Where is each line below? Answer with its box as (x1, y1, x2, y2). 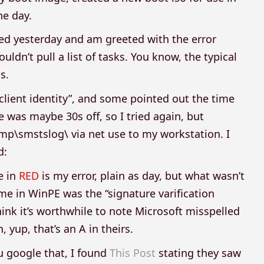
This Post (110, 245, 156, 260)
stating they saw (156, 245, 242, 260)
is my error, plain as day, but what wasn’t (39, 168, 245, 183)
